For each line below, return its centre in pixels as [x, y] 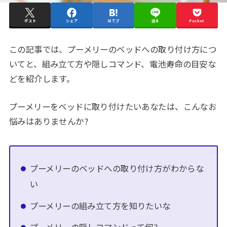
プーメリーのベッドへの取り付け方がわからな [117, 168]
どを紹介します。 [42, 78]
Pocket [197, 21]
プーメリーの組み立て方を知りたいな [100, 205]
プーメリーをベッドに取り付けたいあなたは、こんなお [113, 107]
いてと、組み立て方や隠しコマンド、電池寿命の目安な [112, 64]
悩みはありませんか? [49, 121]
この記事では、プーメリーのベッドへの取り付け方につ [113, 49]
